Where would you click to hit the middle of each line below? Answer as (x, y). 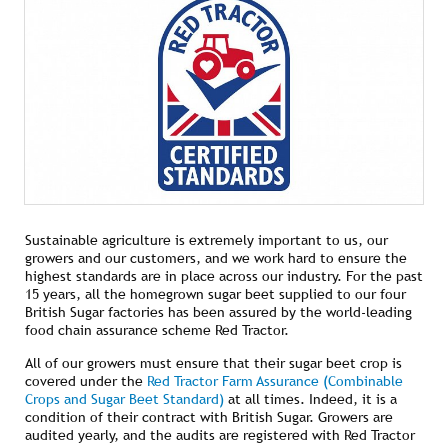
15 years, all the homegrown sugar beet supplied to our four (215, 294)
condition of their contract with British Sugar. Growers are (209, 417)
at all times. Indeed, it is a (310, 399)
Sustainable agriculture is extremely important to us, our (206, 240)
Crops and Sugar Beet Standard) (124, 399)
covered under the (86, 381)
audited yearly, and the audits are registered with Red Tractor (220, 435)
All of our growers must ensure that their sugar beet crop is (213, 363)
